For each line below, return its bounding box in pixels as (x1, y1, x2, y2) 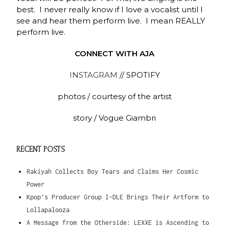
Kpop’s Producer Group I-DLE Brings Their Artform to (27, 193, 210, 201)
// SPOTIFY (117, 70, 160, 80)
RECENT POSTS (16, 145, 65, 154)
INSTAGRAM (69, 70, 118, 80)
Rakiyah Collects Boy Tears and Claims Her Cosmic (27, 168, 199, 176)
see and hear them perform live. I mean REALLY (16, 16, 208, 26)
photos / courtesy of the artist (57, 91, 172, 102)
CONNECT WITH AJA (75, 49, 154, 59)
